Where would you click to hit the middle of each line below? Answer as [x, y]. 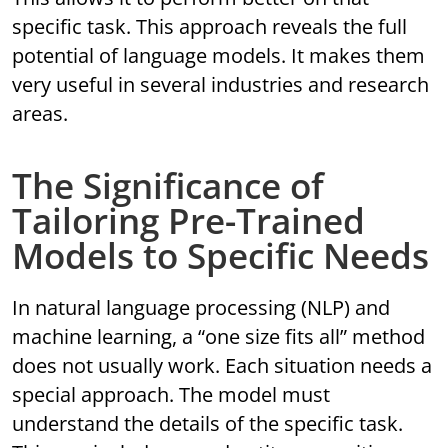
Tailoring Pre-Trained [189, 221]
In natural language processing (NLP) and [201, 308]
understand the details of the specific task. [208, 424]
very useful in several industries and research [221, 85]
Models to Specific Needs [221, 256]
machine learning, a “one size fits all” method [219, 337]
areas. [40, 114]
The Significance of [168, 186]
